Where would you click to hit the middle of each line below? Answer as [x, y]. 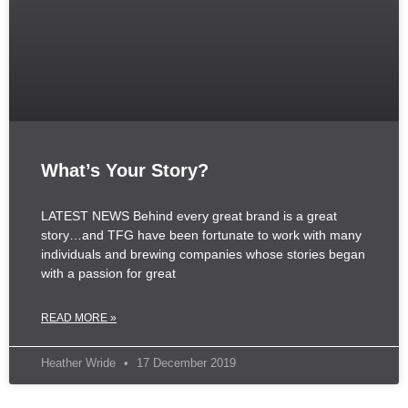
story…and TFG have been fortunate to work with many [201, 235]
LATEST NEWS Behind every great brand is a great [189, 216]
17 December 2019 [184, 363]
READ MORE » [79, 318]
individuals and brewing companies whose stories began [203, 255]
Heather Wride [80, 363]
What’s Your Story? [125, 171]
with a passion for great [108, 274]
